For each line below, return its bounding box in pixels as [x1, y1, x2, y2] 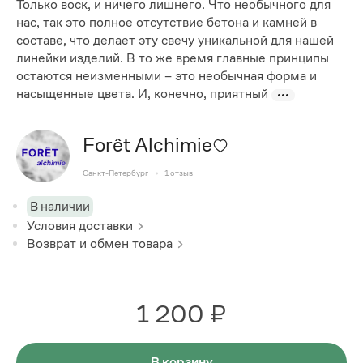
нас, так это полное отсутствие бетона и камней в [16, 15, 317, 31]
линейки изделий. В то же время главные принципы [16, 50, 329, 66]
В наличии [30, 199, 91, 213]
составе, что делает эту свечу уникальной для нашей [16, 32, 334, 49]
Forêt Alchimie [82, 134, 212, 156]
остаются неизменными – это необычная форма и [16, 68, 317, 84]
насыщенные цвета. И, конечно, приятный [16, 86, 268, 102]
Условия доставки [27, 217, 134, 233]
